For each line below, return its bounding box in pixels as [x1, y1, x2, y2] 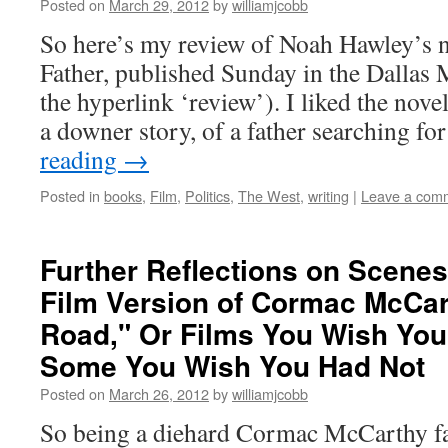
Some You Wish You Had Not [40, 345, 425, 386]
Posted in [40, 185, 100, 206]
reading [40, 142, 123, 176]
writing [308, 185, 349, 206]
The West [238, 185, 300, 206]
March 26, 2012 [109, 383, 209, 404]
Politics [185, 185, 230, 206]
